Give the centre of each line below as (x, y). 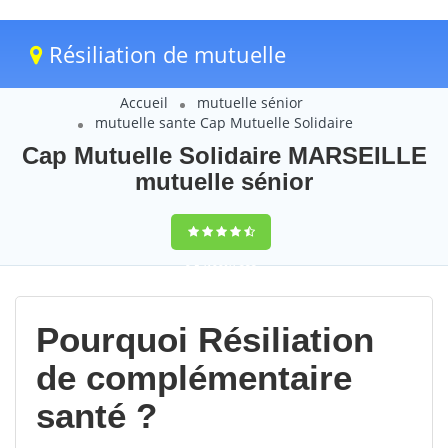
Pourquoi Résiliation (205, 339)
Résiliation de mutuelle (164, 54)
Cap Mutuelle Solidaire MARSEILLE (224, 155)
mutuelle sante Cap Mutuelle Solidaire (224, 122)
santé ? (96, 415)
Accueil (144, 102)
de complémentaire (194, 377)
